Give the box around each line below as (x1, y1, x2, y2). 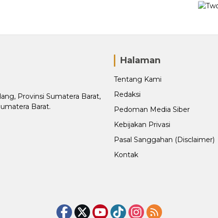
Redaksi (114, 90, 141, 99)
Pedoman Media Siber (114, 105, 190, 114)
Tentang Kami (114, 75, 162, 84)
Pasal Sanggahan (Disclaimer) (114, 135, 215, 144)
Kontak (114, 150, 138, 159)
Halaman (120, 55, 161, 66)
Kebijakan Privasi (114, 120, 170, 129)
